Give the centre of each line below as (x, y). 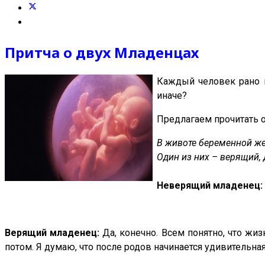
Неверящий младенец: (210, 186)
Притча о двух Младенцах (102, 52)
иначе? (173, 96)
